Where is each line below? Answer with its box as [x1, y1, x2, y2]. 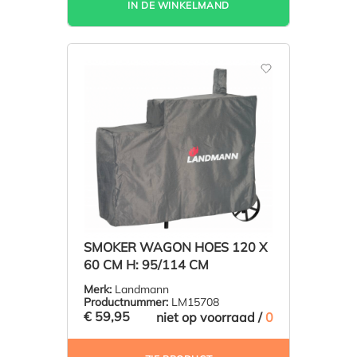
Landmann [112, 281, 169, 296]
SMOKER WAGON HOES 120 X [84, 238, 267, 255]
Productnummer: [84, 294, 168, 309]
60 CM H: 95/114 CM [84, 256, 209, 273]
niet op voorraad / [156, 308, 265, 325]
